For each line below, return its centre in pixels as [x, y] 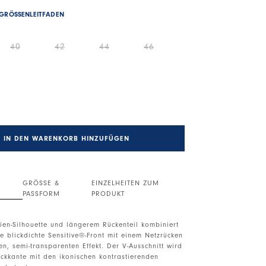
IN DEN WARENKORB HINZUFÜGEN [66, 138]
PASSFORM [41, 193]
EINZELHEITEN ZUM [126, 183]
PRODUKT [108, 193]
